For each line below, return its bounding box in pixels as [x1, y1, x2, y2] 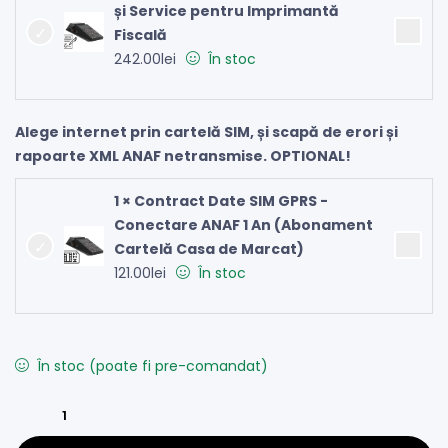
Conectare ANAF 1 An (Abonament [114, 214, 373, 235]
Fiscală [114, 24, 167, 45]
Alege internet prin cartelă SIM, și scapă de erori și [15, 121, 398, 142]
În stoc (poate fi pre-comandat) [36, 355, 268, 376]
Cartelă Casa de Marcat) [114, 238, 304, 259]
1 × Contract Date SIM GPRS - [114, 190, 328, 211]
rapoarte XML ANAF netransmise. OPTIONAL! [15, 145, 351, 166]
